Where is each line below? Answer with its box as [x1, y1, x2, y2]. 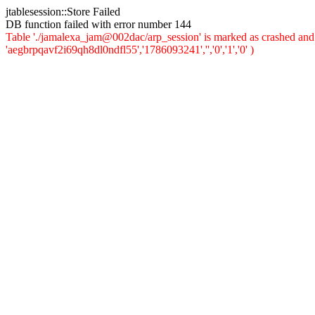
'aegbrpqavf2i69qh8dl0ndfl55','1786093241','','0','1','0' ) [6, 44, 254, 56]
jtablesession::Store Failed [6, 6, 120, 18]
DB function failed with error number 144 [6, 18, 191, 30]
